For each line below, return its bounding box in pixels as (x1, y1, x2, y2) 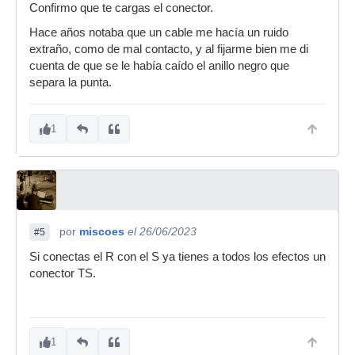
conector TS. (29, 267, 96, 280)
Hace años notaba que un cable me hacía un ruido (29, 26, 288, 39)
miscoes (79, 225, 124, 238)
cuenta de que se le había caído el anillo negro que (29, 59, 289, 72)
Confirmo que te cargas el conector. (29, 2, 213, 14)
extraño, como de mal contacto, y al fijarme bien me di (29, 43, 308, 55)
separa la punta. (29, 76, 112, 89)
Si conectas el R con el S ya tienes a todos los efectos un (29, 250, 326, 263)
